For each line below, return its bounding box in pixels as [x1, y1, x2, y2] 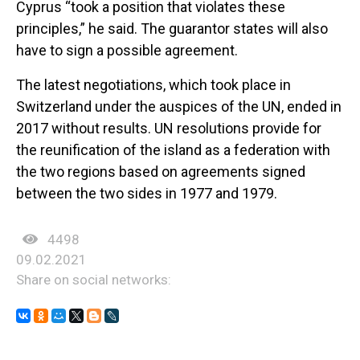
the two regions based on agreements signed [16, 163, 305, 181]
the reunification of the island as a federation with [16, 141, 330, 159]
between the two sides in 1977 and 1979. [16, 185, 277, 202]
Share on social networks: [16, 272, 171, 288]
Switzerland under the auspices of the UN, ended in [16, 98, 342, 116]
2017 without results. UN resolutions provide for [16, 120, 321, 137]
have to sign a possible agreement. [16, 42, 238, 59]
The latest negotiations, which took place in [16, 76, 291, 94]
